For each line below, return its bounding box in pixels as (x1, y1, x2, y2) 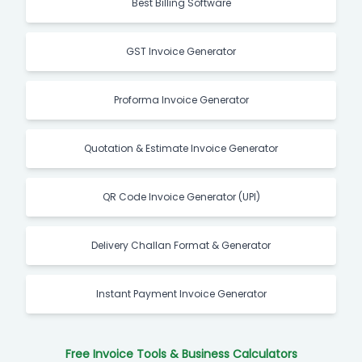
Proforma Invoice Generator (113, 92, 249, 107)
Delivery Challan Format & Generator (91, 238, 271, 252)
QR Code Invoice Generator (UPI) (102, 189, 260, 204)
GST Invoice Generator (126, 44, 236, 58)
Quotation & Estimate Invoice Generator (84, 141, 278, 155)
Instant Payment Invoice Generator (95, 286, 267, 301)
